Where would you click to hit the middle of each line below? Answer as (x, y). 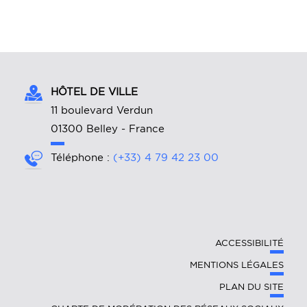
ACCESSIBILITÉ (250, 243)
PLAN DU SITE (252, 287)
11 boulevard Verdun (101, 111)
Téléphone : (82, 158)
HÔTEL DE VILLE (94, 92)
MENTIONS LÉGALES (237, 265)
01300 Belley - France (107, 129)
